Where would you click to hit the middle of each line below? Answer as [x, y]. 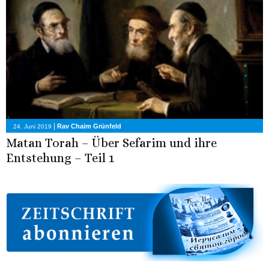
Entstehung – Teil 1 [60, 158]
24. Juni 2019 [32, 126]
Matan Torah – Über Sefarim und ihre [111, 143]
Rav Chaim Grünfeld [89, 126]
